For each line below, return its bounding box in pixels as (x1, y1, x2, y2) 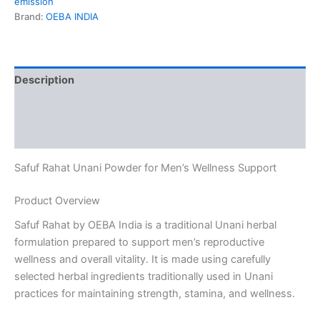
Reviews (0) (14, 129, 76, 142)
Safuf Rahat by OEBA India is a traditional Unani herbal (14, 219, 276, 232)
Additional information (14, 101, 128, 114)
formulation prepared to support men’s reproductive (14, 236, 264, 249)
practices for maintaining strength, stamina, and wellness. (14, 287, 295, 301)
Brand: (14, 11, 46, 23)
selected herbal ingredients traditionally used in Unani (14, 270, 273, 284)
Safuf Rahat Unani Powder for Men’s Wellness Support (14, 161, 276, 174)
